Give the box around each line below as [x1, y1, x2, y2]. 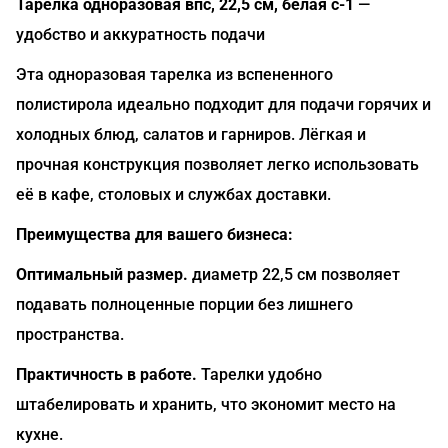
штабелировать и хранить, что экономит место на [16, 395, 396, 414]
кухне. [16, 425, 63, 444]
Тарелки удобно [197, 365, 322, 384]
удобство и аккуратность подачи [16, 25, 265, 44]
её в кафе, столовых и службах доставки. [16, 185, 331, 204]
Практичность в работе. [16, 365, 197, 384]
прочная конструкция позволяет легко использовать [16, 155, 419, 174]
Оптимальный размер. [16, 265, 188, 284]
